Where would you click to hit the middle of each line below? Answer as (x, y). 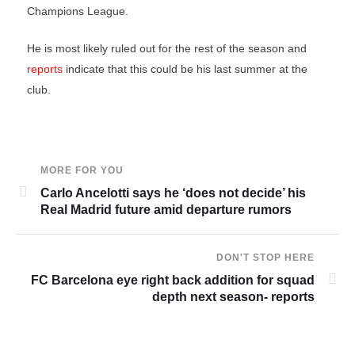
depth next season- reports (233, 297)
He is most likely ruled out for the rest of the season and (167, 48)
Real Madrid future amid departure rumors (166, 210)
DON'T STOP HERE (265, 258)
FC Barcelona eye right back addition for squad (173, 280)
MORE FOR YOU (82, 170)
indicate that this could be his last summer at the (187, 69)
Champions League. (78, 11)
